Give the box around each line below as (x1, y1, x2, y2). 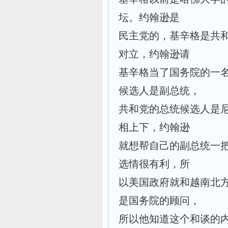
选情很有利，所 (119, 158, 190, 169)
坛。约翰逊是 (119, 12, 180, 23)
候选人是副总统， (119, 85, 200, 96)
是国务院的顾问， (119, 195, 200, 206)
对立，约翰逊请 (119, 48, 190, 60)
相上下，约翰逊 (119, 122, 190, 133)
